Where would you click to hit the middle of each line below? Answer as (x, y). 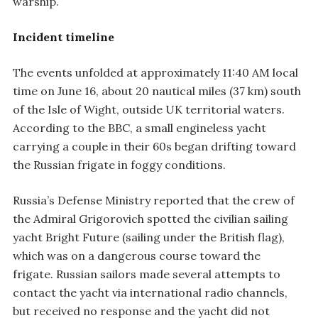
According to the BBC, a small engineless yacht (139, 127)
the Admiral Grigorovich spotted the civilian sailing (150, 218)
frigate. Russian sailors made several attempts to (147, 274)
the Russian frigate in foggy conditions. (119, 164)
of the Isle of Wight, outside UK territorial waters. (149, 109)
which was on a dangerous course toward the (137, 255)
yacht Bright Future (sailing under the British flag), (149, 237)
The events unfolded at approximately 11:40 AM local (155, 72)
